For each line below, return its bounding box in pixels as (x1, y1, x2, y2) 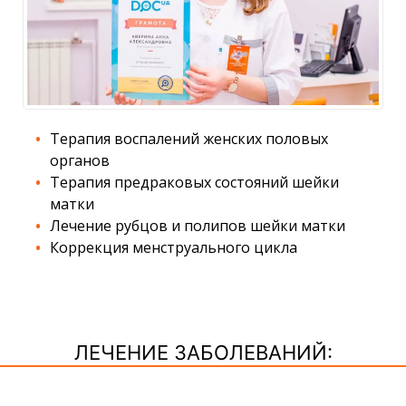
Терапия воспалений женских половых (50, 128, 328, 149)
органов (50, 150, 110, 170)
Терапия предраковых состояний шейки (50, 171, 339, 192)
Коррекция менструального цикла (50, 237, 297, 257)
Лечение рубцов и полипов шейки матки (50, 215, 345, 236)
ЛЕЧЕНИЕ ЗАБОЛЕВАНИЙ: (73, 340, 333, 364)
